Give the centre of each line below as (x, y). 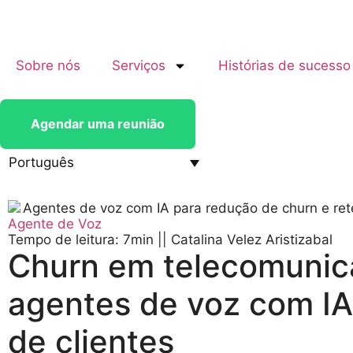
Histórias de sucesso (284, 65)
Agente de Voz (55, 223)
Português (41, 163)
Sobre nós (48, 65)
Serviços (139, 65)
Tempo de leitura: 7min (81, 239)
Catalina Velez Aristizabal (252, 239)
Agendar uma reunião (98, 124)
